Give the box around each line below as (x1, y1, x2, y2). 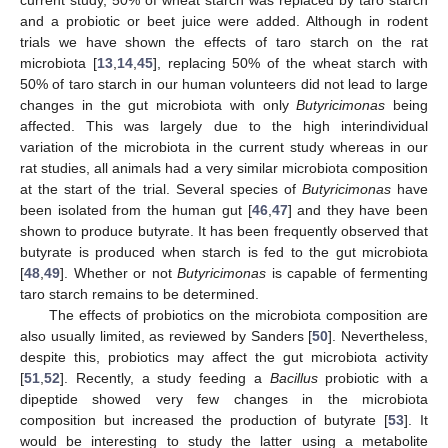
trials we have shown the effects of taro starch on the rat (20, 34, 428, 51)
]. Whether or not (60, 265, 177, 282)
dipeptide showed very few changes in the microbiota (20, 391, 428, 408)
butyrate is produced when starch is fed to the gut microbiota (20, 244, 428, 261)
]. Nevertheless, (328, 328, 428, 345)
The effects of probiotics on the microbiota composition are (48, 307, 428, 324)
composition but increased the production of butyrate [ (20, 412, 389, 429)
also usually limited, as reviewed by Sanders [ (20, 328, 313, 345)
